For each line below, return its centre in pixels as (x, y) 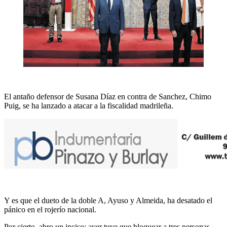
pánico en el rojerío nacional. (50, 209)
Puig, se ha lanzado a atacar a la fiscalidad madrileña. (89, 105)
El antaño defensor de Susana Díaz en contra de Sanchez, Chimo (108, 96)
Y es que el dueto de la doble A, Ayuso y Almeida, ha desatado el (108, 200)
